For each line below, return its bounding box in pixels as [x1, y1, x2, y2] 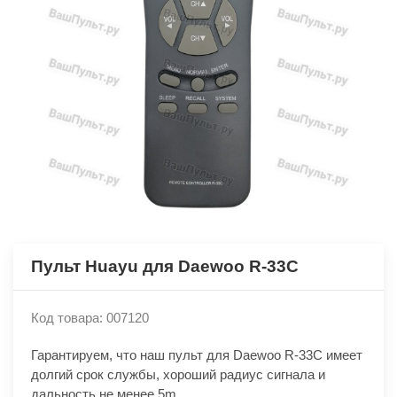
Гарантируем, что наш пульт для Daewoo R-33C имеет [31, 347, 362, 362]
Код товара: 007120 [31, 310, 149, 325]
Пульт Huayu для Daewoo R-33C [31, 257, 299, 276]
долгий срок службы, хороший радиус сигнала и [31, 367, 325, 382]
